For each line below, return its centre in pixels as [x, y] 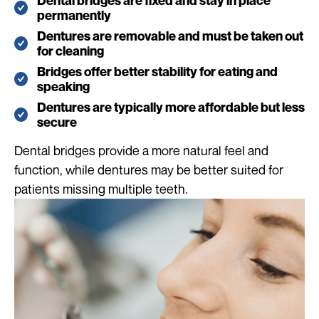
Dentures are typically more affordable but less [171, 108]
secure [57, 122]
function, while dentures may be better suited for [149, 170]
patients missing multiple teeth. [101, 189]
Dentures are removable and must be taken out [170, 36]
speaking [63, 87]
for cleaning [70, 51]
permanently [74, 16]
